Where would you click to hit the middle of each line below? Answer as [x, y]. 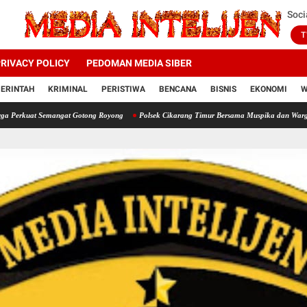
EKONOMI [269, 89]
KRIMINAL [68, 89]
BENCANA [178, 89]
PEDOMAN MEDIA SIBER [139, 63]
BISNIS [223, 89]
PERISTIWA [123, 89]
